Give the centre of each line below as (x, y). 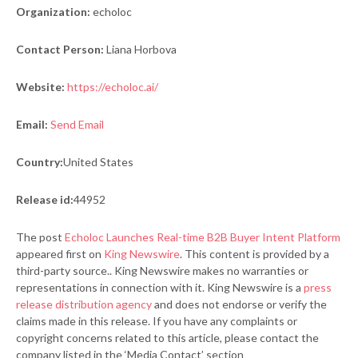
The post (40, 237)
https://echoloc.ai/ (113, 86)
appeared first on (60, 253)
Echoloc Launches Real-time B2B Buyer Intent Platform (203, 237)
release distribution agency (84, 304)
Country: (40, 161)
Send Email (77, 124)
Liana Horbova (140, 49)
